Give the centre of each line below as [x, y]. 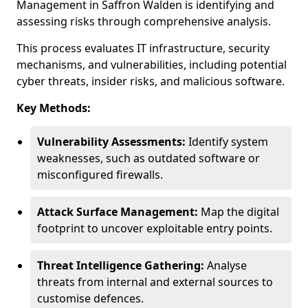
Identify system [227, 142]
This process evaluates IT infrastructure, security [143, 48]
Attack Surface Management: [118, 212]
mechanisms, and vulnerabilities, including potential [152, 65]
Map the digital [239, 212]
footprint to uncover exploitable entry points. [155, 228]
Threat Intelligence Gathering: [121, 265]
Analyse [225, 265]
